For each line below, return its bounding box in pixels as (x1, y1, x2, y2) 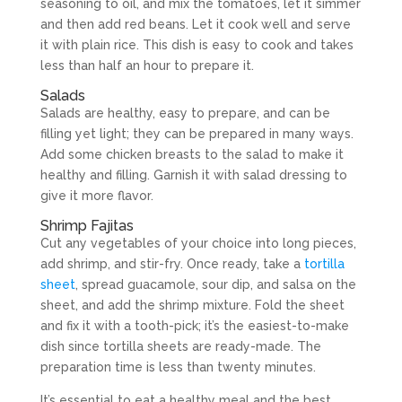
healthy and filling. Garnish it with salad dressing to (39, 168, 347, 182)
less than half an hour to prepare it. (39, 58, 254, 73)
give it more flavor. (39, 188, 153, 203)
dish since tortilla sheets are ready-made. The (39, 339, 321, 354)
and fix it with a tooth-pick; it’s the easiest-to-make (39, 319, 349, 333)
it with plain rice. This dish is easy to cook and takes (39, 38, 354, 52)
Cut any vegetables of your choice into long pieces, (39, 236, 356, 250)
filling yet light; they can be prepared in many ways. (39, 127, 354, 141)
